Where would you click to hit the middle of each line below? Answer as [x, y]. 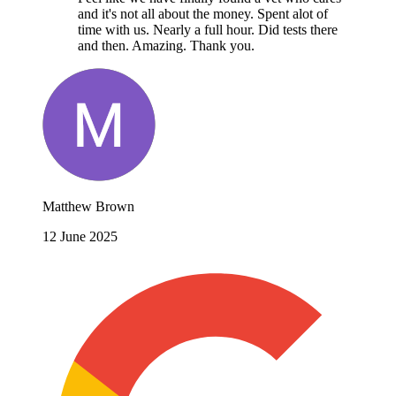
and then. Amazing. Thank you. [166, 46]
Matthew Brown [88, 207]
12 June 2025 [80, 237]
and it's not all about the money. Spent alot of [203, 14]
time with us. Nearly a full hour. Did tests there [208, 30]
